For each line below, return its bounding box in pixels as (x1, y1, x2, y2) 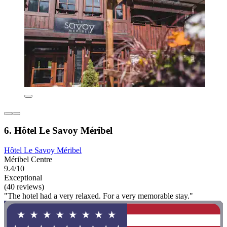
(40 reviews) (4, 182, 44, 191)
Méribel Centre (4, 155, 52, 164)
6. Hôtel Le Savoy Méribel (4, 125, 112, 136)
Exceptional (4, 173, 42, 182)
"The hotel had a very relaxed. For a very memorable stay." (4, 191, 193, 200)
